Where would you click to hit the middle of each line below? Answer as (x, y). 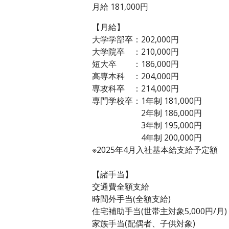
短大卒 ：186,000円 (135, 64)
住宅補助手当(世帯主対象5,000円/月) (159, 211)
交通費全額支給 (121, 186)
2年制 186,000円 (147, 113)
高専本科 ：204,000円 (135, 76)
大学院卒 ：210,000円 (135, 51)
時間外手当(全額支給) (131, 199)
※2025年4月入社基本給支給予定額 (155, 150)
